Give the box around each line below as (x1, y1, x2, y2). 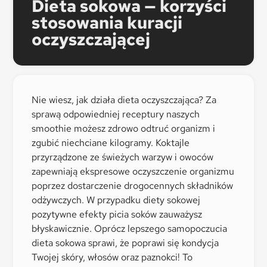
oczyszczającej (31, 28, 150, 51)
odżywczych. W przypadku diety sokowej (31, 194, 200, 207)
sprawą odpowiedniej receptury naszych (31, 108, 200, 121)
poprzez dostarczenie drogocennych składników (31, 179, 233, 193)
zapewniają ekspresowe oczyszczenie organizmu (31, 165, 234, 178)
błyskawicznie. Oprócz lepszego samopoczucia (31, 222, 227, 235)
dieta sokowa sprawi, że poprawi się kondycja (31, 237, 219, 250)
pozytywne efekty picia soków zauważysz (31, 208, 202, 221)
